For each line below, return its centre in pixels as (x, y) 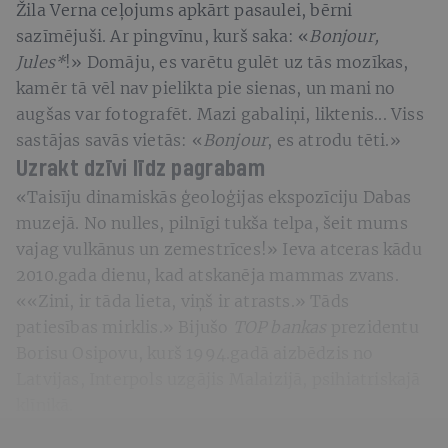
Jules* (41, 61)
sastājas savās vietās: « (109, 139)
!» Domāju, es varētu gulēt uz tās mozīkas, (237, 61)
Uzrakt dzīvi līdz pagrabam (140, 168)
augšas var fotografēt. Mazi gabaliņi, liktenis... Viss (220, 113)
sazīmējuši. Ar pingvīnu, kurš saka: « (163, 35)
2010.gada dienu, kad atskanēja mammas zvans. (207, 274)
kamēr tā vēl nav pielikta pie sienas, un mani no (206, 87)
